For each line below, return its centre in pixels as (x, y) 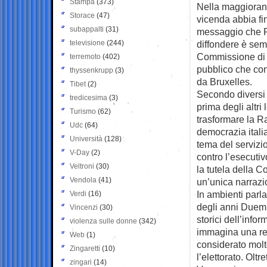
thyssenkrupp (91, 70)
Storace (82, 15)
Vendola (83, 180)
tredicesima (89, 97)
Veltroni (82, 166)
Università (86, 139)
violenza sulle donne (103, 221)
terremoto (85, 56)
